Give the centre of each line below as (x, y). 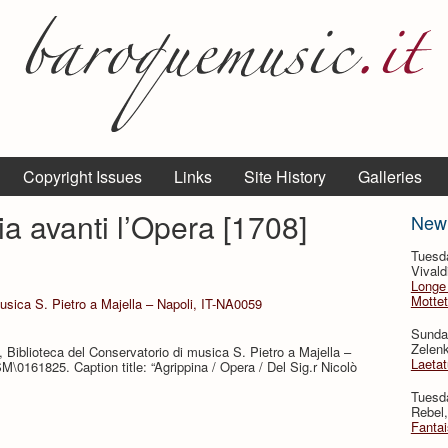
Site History (285, 176)
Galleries (390, 176)
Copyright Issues (82, 176)
